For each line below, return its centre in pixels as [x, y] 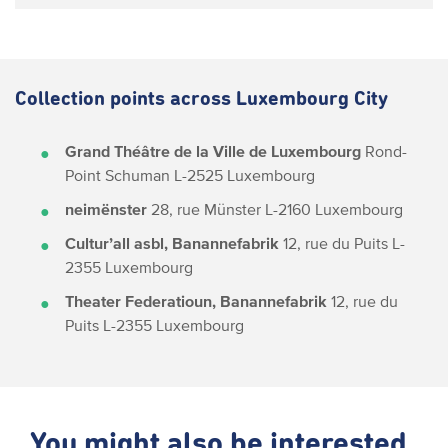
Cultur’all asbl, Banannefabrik [172, 243]
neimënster [106, 209]
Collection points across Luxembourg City [201, 99]
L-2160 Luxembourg [332, 209]
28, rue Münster [204, 209]
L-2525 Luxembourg [242, 175]
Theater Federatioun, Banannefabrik [196, 301]
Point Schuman [117, 175]
